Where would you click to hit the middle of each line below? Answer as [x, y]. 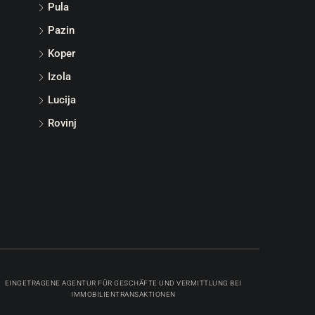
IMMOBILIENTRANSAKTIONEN [123, 294]
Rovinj [62, 123]
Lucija [62, 100]
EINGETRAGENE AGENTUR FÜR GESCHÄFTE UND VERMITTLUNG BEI [123, 283]
